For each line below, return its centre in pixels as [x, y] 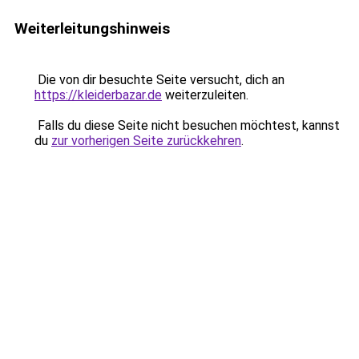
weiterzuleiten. [205, 95]
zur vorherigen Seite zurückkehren [146, 141]
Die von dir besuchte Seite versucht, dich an [159, 80]
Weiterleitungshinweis [92, 28]
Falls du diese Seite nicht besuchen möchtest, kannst [187, 125]
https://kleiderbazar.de [98, 95]
